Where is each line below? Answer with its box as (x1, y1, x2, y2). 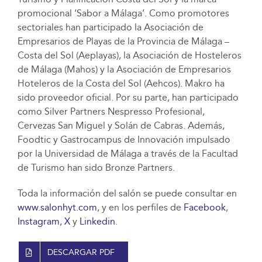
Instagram (17, 216, 60, 227)
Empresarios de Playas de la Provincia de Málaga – (17, 36, 229, 47)
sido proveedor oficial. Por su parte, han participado (17, 92, 239, 104)
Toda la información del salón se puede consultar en (17, 188, 237, 199)
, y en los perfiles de (96, 202, 184, 213)
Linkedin (79, 216, 115, 227)
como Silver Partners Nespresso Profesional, (17, 106, 205, 118)
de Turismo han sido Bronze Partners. (17, 162, 175, 174)
